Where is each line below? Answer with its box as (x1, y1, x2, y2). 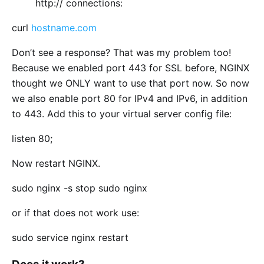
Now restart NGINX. (12, 157, 100, 169)
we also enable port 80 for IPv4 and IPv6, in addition (12, 92, 247, 104)
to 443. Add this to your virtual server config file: (12, 107, 232, 120)
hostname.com (31, 21, 97, 34)
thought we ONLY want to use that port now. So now (12, 77, 249, 89)
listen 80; (12, 132, 52, 144)
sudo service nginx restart (12, 231, 128, 243)
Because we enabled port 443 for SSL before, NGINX (12, 61, 249, 74)
